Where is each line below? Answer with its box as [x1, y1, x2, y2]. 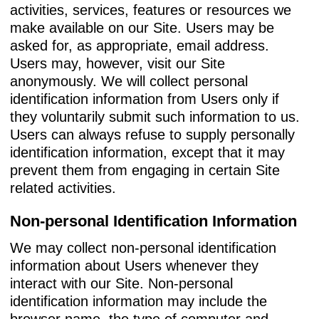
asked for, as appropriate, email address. [10, 37, 269, 53]
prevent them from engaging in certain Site [10, 162, 280, 178]
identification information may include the [10, 293, 267, 309]
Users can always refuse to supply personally [10, 126, 295, 142]
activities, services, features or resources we [10, 1, 291, 18]
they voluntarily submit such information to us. [10, 108, 300, 125]
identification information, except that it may [10, 144, 285, 160]
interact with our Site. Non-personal [10, 275, 233, 291]
